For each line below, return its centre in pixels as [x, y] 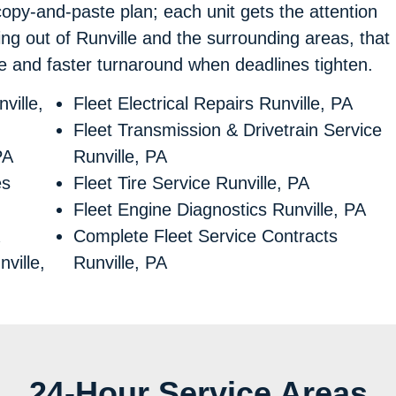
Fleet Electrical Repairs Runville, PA [213, 104]
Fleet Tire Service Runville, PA [191, 183]
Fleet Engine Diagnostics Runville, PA [219, 210]
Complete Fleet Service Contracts [205, 236]
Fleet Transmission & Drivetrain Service [227, 130]
